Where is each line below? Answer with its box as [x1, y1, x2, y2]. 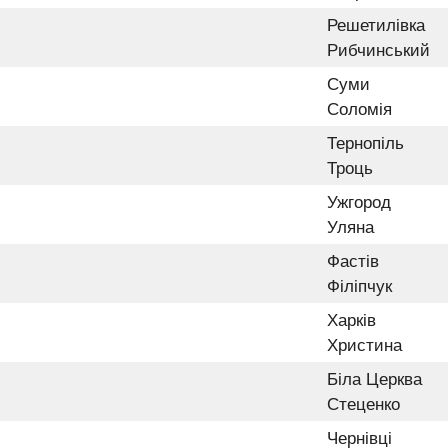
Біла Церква [327, 369, 422, 389]
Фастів [327, 251, 379, 271]
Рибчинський [327, 40, 430, 60]
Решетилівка [327, 15, 425, 35]
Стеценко [327, 394, 400, 414]
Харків [327, 310, 376, 330]
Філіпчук [327, 276, 392, 296]
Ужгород [327, 192, 391, 212]
